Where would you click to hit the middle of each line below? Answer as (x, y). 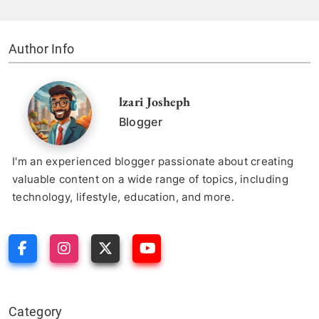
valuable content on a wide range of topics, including (150, 179)
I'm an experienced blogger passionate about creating (153, 161)
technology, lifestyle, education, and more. (123, 197)
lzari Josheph (155, 102)
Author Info (42, 48)
